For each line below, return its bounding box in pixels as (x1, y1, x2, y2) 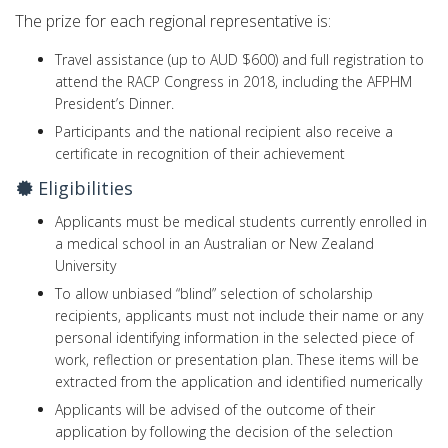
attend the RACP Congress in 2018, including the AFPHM (55, 71, 412, 91)
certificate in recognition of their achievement (55, 143, 345, 163)
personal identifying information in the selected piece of (55, 327, 414, 347)
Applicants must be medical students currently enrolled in (55, 211, 427, 231)
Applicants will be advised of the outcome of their (55, 399, 375, 419)
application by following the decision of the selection (55, 421, 393, 441)
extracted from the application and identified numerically (55, 371, 422, 391)
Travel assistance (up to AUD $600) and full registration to (55, 49, 424, 69)
